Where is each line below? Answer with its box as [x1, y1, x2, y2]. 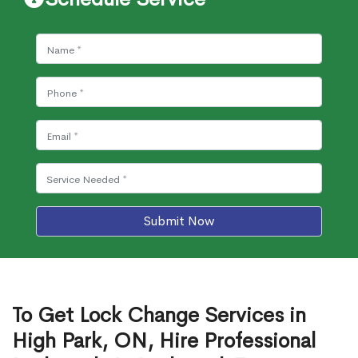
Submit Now [144, 213, 214, 229]
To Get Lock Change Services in [12, 302, 306, 328]
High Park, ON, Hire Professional [12, 328, 316, 354]
